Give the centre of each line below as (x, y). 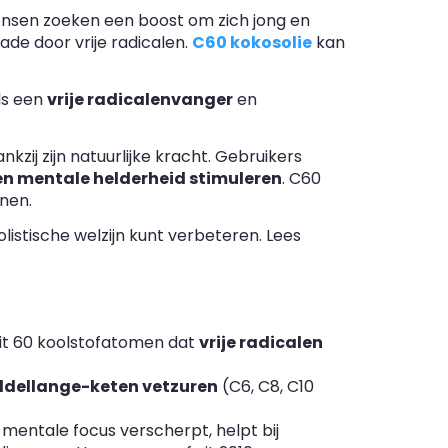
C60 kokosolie (252, 43)
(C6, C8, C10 (266, 387)
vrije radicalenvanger (140, 100)
